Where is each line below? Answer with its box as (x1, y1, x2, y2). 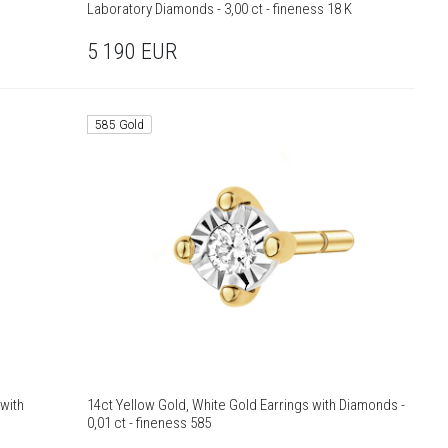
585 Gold (95, 118, 145, 133)
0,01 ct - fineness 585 (87, 413, 212, 432)
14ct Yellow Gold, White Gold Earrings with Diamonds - (87, 395, 406, 414)
